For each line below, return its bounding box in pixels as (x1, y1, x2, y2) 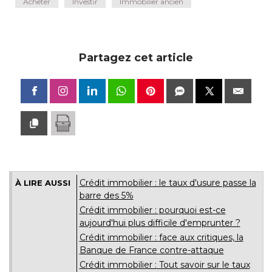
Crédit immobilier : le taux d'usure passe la (79, 177, 256, 189)
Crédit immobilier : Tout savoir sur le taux (79, 259, 250, 271)
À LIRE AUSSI (15, 178, 70, 188)
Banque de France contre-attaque (79, 245, 224, 256)
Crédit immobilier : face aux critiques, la (79, 232, 243, 243)
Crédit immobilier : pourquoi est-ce (79, 205, 226, 216)
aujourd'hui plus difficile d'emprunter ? (79, 217, 240, 229)
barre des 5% (79, 190, 134, 202)
